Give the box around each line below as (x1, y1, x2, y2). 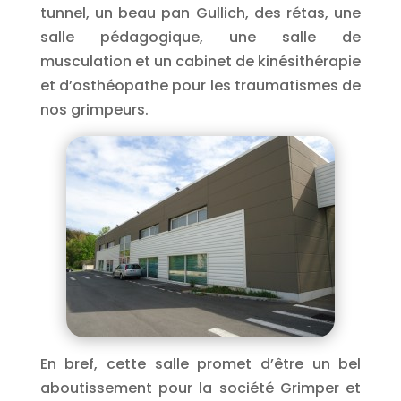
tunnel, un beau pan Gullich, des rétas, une (39, 3, 362, 23)
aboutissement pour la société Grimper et (39, 378, 362, 398)
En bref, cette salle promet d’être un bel (39, 354, 362, 374)
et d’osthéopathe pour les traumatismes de (39, 75, 362, 96)
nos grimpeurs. (39, 99, 149, 120)
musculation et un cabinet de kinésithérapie (39, 51, 362, 72)
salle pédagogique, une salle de (39, 27, 362, 47)
